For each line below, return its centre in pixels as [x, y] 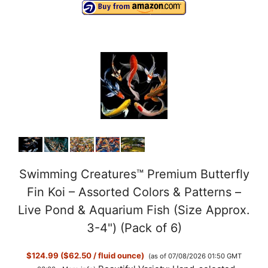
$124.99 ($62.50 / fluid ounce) [86, 256]
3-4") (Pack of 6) [134, 228]
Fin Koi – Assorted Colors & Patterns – [134, 192]
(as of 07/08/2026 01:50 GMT [195, 256]
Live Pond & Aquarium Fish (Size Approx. [134, 210]
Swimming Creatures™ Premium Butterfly [134, 174]
